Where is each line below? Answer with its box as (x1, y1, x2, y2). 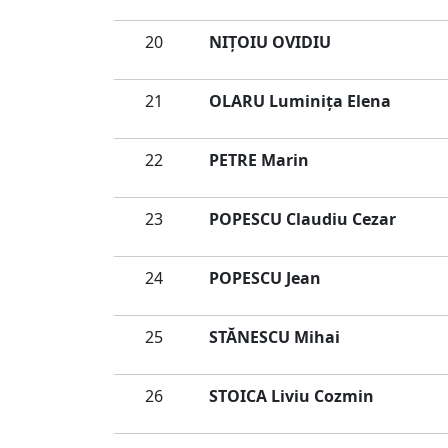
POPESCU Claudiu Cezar (209, 208, 396, 230)
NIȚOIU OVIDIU (209, 31, 331, 53)
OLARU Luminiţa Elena (209, 90, 391, 112)
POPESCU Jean (209, 267, 321, 289)
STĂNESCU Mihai (209, 326, 340, 348)
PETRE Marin (209, 149, 309, 171)
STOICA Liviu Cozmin (209, 385, 374, 407)
